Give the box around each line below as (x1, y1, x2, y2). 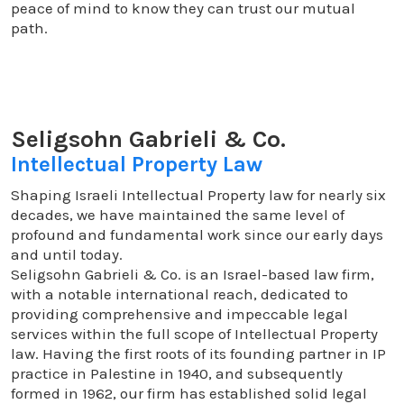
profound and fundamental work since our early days (11, 225, 383, 243)
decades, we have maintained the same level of (11, 206, 344, 224)
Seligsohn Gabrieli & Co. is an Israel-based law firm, (11, 265, 374, 283)
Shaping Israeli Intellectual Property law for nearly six (11, 186, 386, 204)
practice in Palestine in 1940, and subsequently (11, 364, 343, 382)
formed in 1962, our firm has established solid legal (11, 384, 367, 402)
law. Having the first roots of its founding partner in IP (11, 344, 386, 363)
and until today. (11, 245, 123, 263)
